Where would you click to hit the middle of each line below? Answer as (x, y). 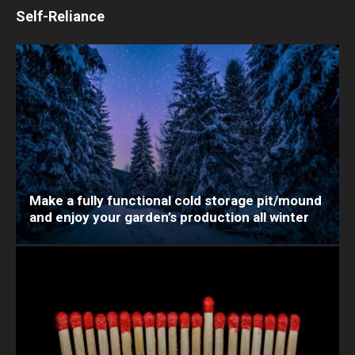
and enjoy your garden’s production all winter (169, 217)
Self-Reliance (60, 16)
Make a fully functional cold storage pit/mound (176, 200)
